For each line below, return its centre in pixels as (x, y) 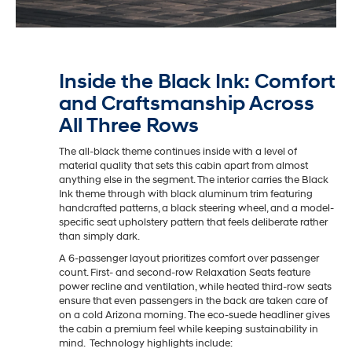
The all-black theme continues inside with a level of (178, 151)
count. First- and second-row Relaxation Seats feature (185, 272)
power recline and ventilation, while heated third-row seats (195, 286)
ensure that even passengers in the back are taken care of (193, 301)
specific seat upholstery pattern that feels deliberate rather (193, 222)
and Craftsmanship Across (187, 103)
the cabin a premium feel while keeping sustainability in (189, 329)
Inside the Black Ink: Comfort (197, 81)
